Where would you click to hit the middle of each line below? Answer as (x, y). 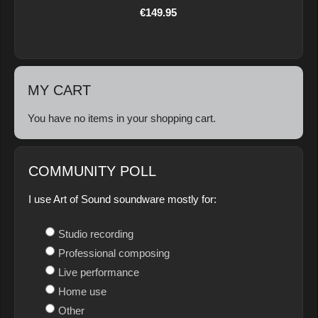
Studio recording (96, 234)
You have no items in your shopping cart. (122, 119)
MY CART (59, 91)
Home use (82, 292)
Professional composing (114, 253)
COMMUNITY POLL (92, 171)
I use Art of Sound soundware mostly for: (122, 199)
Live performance (99, 273)
